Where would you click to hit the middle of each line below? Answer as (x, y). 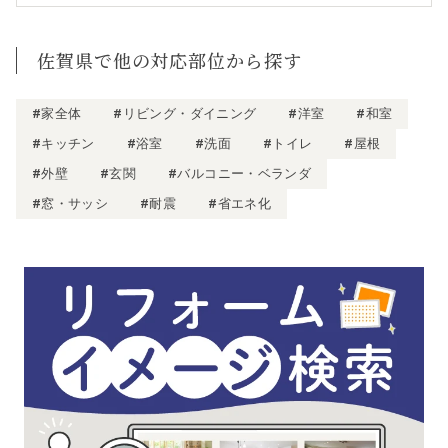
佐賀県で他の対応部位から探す (169, 59)
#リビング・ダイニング (185, 113)
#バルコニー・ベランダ (239, 173)
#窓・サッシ (70, 203)
